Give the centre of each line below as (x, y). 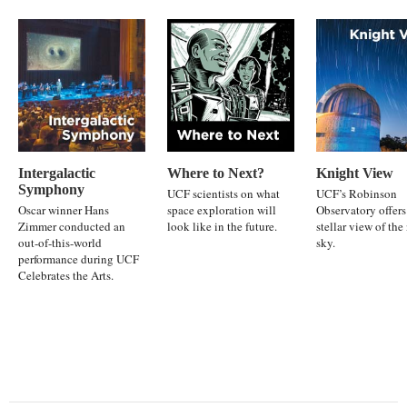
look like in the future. (222, 227)
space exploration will (222, 210)
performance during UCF (79, 259)
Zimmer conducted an (72, 227)
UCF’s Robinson (357, 194)
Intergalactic (57, 174)
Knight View (355, 174)
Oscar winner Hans (64, 210)
